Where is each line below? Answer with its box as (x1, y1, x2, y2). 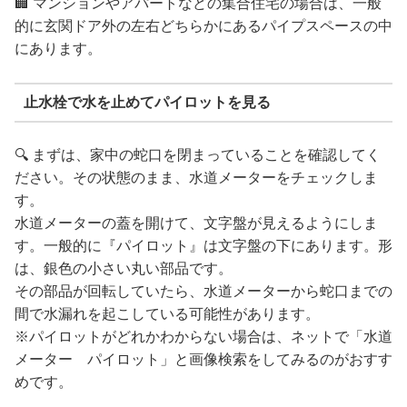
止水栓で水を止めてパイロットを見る (23, 94, 271, 111)
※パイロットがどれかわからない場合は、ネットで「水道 (15, 328, 392, 344)
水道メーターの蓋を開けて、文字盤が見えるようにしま (15, 214, 378, 231)
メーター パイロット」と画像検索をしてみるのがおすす (15, 351, 392, 367)
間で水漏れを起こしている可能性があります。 (15, 305, 320, 322)
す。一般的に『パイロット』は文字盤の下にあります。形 (15, 237, 392, 253)
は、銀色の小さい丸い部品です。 (15, 260, 233, 276)
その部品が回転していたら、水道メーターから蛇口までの (15, 283, 392, 299)
